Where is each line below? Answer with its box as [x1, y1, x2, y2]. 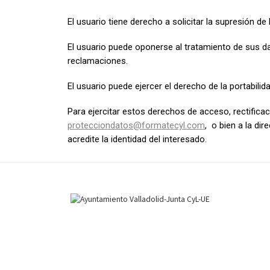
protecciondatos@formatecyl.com [67, 119, 205, 131]
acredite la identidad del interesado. [67, 133, 207, 145]
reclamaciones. [67, 55, 128, 67]
